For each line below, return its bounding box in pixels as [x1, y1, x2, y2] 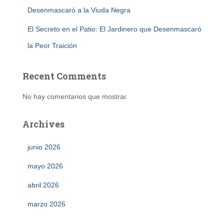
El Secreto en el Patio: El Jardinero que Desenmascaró [27, 24, 201, 33]
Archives [22, 117, 64, 130]
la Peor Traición [27, 41, 77, 49]
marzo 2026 [27, 199, 65, 208]
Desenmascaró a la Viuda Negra [27, 5, 130, 14]
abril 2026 [27, 180, 59, 189]
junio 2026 [27, 142, 60, 151]
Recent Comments [22, 69, 106, 82]
